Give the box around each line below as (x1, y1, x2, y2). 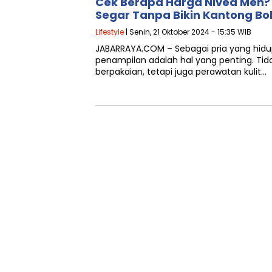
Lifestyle (95, 26, 124, 37)
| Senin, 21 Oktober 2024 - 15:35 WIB (124, 26, 251, 37)
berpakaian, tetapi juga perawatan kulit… (95, 65, 267, 78)
